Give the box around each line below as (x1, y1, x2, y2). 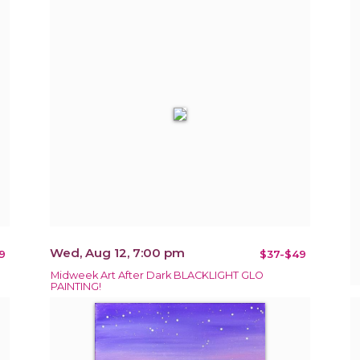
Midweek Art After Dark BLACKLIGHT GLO (51, 269, 264, 282)
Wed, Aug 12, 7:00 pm (50, 245, 186, 261)
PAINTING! (51, 280, 102, 293)
